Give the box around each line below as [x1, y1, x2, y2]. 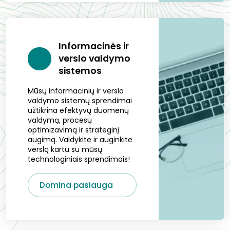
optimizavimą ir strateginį [28, 124, 120, 135]
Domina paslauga [39, 179, 115, 191]
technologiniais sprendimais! [28, 154, 130, 164]
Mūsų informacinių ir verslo [28, 85, 124, 96]
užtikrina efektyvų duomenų [28, 105, 129, 116]
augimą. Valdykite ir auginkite [28, 134, 133, 145]
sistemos [58, 65, 102, 78]
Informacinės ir [58, 40, 129, 53]
